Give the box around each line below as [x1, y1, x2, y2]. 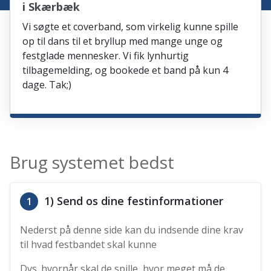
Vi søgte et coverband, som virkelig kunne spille [22, 20, 239, 34]
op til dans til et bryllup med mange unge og [22, 34, 223, 48]
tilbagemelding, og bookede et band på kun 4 [22, 64, 229, 77]
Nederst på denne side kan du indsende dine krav [20, 223, 244, 237]
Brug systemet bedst [10, 151, 175, 174]
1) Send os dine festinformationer [41, 194, 224, 209]
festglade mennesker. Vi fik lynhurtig [22, 49, 189, 63]
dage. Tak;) [22, 78, 72, 92]
